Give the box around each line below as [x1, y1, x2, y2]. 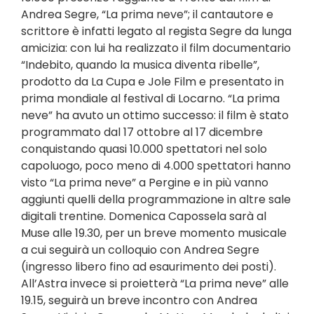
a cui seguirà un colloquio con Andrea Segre [21, 242, 259, 258]
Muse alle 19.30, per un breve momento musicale [21, 225, 287, 241]
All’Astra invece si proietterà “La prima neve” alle [21, 275, 289, 292]
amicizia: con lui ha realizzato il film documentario [21, 40, 291, 56]
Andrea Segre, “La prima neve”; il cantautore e [21, 6, 273, 22]
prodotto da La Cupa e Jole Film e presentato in [21, 74, 284, 90]
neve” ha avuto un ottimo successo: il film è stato [21, 107, 289, 123]
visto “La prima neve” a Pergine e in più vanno [21, 175, 268, 191]
